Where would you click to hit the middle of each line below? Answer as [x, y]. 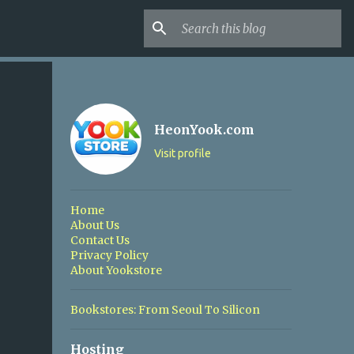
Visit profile [182, 153]
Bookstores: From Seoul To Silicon [165, 310]
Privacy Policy [109, 255]
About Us [94, 225]
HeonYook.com [204, 130]
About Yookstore [116, 270]
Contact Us [100, 240]
